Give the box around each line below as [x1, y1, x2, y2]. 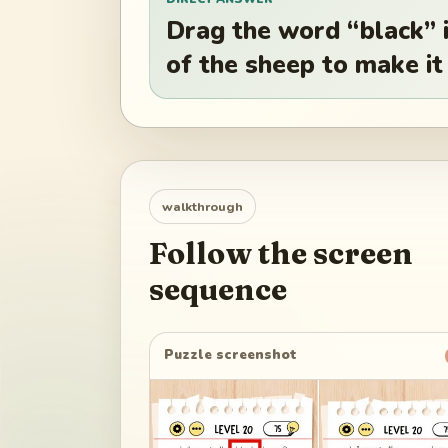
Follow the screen [149, 234, 413, 272]
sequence [149, 270, 287, 308]
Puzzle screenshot [164, 346, 298, 365]
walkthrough [162, 197, 243, 215]
